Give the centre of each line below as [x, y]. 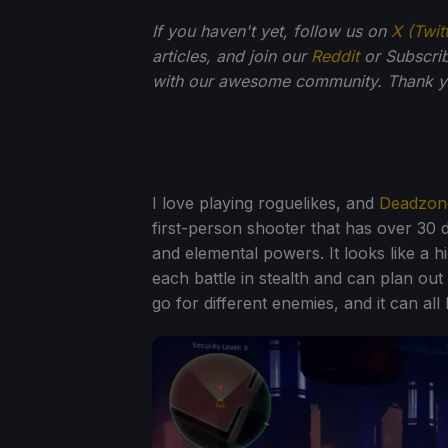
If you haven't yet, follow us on [271, 30]
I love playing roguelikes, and [265, 202]
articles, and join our [231, 55]
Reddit [335, 55]
